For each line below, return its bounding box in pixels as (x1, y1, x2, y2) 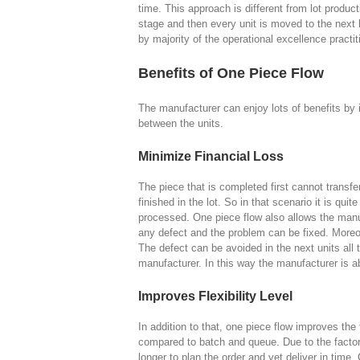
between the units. (138, 117, 223, 130)
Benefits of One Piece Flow (138, 65, 324, 82)
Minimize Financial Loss (138, 149, 284, 164)
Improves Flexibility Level (138, 289, 292, 304)
